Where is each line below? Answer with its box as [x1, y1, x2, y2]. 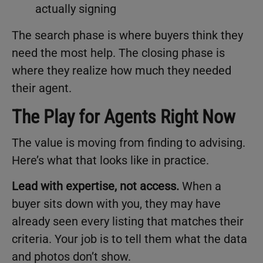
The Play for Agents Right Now [12, 105, 235, 128]
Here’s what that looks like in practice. [12, 153, 209, 167]
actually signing [35, 1, 116, 16]
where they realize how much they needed [12, 63, 231, 77]
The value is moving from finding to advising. [12, 135, 245, 150]
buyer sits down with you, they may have [12, 197, 221, 211]
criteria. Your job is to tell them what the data [12, 232, 247, 246]
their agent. [12, 80, 75, 95]
